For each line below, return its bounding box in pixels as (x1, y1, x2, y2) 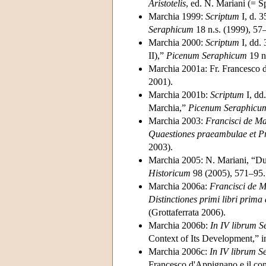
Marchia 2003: (148, 115, 205, 126)
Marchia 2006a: (148, 180, 210, 191)
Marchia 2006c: (148, 246, 210, 256)
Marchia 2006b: (148, 220, 210, 230)
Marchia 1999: (148, 11, 205, 21)
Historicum (148, 167, 191, 178)
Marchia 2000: (148, 37, 205, 47)
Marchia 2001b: (148, 89, 210, 100)
